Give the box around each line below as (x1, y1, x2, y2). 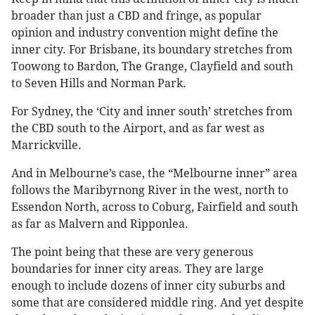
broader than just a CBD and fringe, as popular (11, 9, 262, 23)
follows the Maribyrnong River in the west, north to (11, 184, 288, 198)
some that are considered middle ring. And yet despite (11, 296, 304, 310)
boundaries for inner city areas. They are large (11, 262, 264, 276)
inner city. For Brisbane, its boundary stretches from (11, 43, 292, 57)
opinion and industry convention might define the (11, 26, 278, 40)
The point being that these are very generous (11, 245, 253, 259)
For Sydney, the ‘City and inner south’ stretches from (11, 105, 292, 119)
